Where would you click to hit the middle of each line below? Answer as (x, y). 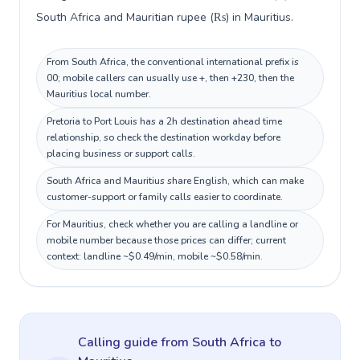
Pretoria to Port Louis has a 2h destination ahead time (164, 121)
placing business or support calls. (121, 153)
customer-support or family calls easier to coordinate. (165, 197)
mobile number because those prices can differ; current (166, 240)
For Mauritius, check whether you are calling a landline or (172, 224)
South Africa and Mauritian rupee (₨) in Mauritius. (165, 17)
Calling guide (119, 342)
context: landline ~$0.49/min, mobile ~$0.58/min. (155, 256)
